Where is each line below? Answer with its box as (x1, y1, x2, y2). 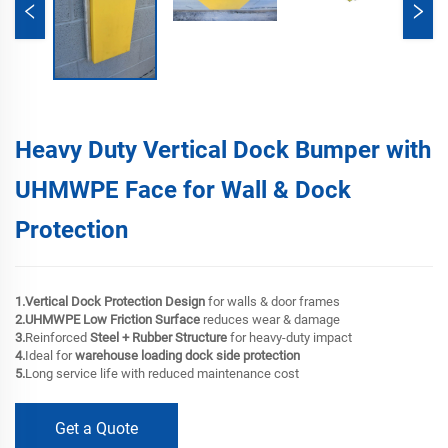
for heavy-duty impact (227, 330, 352, 346)
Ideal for (25, 348, 75, 364)
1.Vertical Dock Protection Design (15, 294, 205, 310)
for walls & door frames (205, 294, 340, 310)
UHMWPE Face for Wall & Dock (15, 176, 351, 205)
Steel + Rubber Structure (90, 330, 227, 346)
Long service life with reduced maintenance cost (25, 366, 299, 382)
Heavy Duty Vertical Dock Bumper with (15, 136, 431, 165)
